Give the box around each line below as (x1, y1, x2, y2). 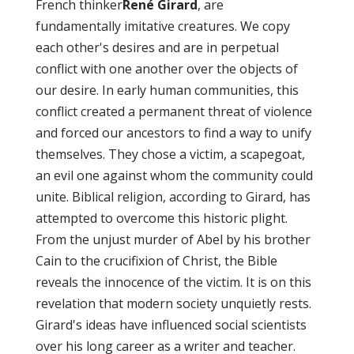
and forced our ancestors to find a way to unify (35, 124, 311, 142)
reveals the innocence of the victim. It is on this (35, 273, 311, 292)
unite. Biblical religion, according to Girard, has (35, 188, 311, 206)
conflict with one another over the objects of (35, 60, 298, 78)
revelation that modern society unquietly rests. (35, 295, 311, 313)
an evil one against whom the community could (35, 167, 313, 185)
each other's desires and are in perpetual (35, 39, 279, 57)
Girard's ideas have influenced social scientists (35, 316, 307, 334)
